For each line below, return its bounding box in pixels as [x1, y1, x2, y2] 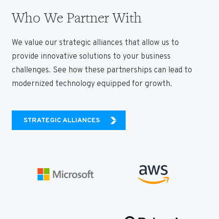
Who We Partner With [12, 8, 142, 27]
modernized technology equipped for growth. [12, 79, 172, 89]
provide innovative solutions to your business [12, 52, 171, 62]
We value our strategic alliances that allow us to [12, 38, 179, 48]
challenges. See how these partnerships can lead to [12, 66, 192, 76]
